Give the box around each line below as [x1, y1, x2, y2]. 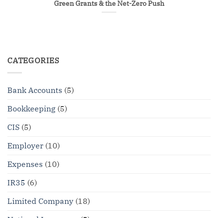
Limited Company [7, 196, 73, 206]
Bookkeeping [7, 103, 55, 113]
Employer [7, 140, 43, 150]
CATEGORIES [7, 55, 59, 66]
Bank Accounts [7, 85, 62, 95]
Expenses [7, 159, 43, 169]
